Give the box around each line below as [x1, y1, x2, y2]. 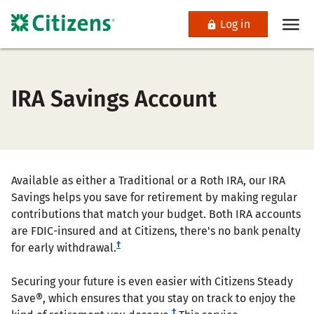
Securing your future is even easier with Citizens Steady [11, 274, 293, 288]
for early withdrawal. [11, 240, 116, 254]
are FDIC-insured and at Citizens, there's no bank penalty [11, 224, 301, 238]
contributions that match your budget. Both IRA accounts [11, 207, 301, 221]
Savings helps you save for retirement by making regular [11, 190, 297, 204]
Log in [220, 18, 250, 31]
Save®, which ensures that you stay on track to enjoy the [11, 291, 296, 305]
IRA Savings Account [11, 86, 217, 113]
